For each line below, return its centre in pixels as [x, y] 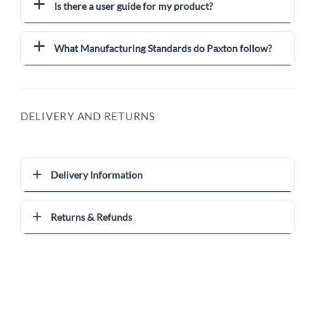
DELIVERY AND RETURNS [88, 116]
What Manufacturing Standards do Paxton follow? [163, 49]
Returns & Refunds [91, 217]
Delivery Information [96, 174]
